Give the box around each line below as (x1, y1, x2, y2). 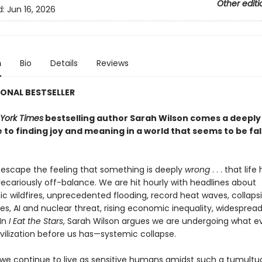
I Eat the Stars (8, 215, 63, 227)
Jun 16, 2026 (6, 4, 56, 16)
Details (50, 57, 78, 69)
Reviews (96, 57, 129, 69)
